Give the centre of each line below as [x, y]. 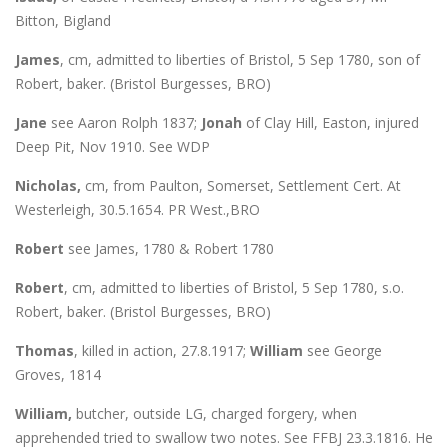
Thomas [44, 350]
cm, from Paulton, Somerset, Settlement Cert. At [241, 185]
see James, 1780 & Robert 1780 [169, 248]
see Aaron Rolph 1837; [124, 122]
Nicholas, [48, 185]
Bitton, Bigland [63, 20]
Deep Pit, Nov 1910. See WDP [112, 146]
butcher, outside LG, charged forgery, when [214, 413]
